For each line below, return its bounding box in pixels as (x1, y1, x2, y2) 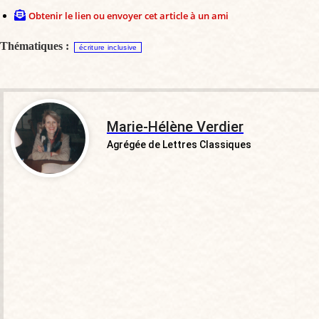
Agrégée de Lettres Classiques (107, 138, 251, 150)
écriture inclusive (79, 43, 137, 51)
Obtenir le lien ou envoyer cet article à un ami (28, 9, 229, 22)
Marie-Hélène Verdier (107, 117, 244, 135)
